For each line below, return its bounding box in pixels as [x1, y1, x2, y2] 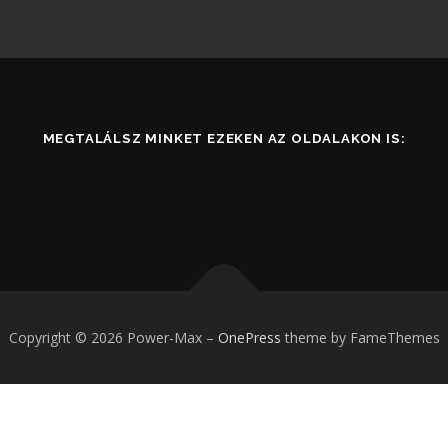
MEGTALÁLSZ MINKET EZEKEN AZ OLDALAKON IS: [42, 131, 406, 147]
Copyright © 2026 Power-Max [8, 328, 206, 348]
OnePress [217, 328, 281, 348]
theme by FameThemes [280, 328, 440, 348]
